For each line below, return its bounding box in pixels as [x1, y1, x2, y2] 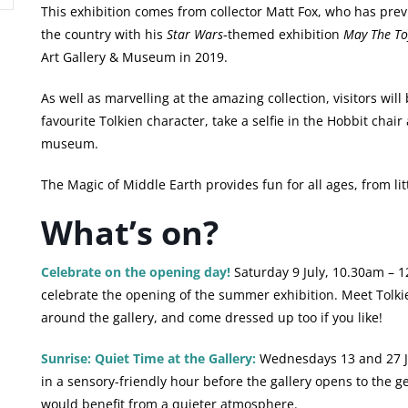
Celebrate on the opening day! [40, 263, 230, 281]
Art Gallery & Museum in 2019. [40, 48, 228, 66]
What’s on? [40, 210, 219, 256]
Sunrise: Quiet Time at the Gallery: [40, 350, 256, 368]
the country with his [40, 25, 167, 44]
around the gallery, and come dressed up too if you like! [40, 309, 382, 327]
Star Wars [166, 25, 223, 44]
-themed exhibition [222, 25, 343, 44]
